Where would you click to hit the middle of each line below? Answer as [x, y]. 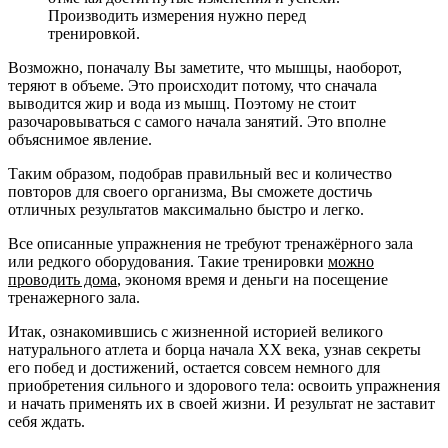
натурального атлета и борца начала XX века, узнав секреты [214, 350]
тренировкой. [94, 34]
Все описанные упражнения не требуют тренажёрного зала [210, 244]
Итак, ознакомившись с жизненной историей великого [195, 332]
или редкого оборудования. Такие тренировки [168, 262]
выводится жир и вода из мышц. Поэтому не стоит [182, 104]
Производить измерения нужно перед [177, 16]
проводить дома [62, 280]
